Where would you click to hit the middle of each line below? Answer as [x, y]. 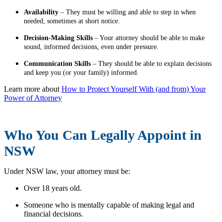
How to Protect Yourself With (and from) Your [134, 89]
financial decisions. [55, 214]
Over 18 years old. [54, 188]
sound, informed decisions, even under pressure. [91, 47]
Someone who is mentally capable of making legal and [109, 205]
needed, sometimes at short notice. [72, 21]
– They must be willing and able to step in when [127, 12]
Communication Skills [57, 64]
